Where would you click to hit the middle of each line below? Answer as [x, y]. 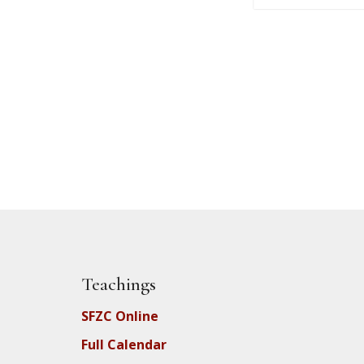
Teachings [119, 285]
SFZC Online [120, 316]
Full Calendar [124, 345]
